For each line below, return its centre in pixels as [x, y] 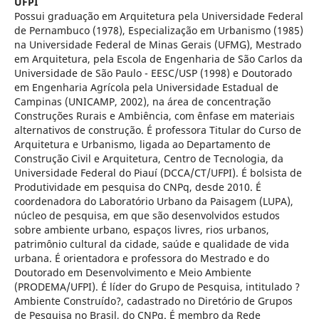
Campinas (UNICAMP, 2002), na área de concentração [142, 101]
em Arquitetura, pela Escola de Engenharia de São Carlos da [158, 58]
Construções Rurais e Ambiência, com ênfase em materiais [154, 115]
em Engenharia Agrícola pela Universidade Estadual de [146, 87]
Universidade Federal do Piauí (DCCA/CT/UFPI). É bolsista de [158, 172]
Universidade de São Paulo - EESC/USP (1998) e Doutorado [153, 73]
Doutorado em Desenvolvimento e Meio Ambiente [132, 272]
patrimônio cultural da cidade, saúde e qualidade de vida [151, 244]
